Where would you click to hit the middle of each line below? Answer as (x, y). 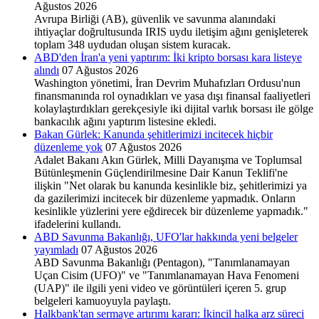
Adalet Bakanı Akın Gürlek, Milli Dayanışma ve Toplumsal (168, 159)
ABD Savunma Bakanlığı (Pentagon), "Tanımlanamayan (162, 262)
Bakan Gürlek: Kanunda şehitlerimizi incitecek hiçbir (153, 134)
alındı (47, 70)
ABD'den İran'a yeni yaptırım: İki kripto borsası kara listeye (168, 57)
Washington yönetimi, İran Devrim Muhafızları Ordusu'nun (167, 83)
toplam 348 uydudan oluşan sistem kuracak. (132, 44)
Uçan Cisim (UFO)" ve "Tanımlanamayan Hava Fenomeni (167, 275)
